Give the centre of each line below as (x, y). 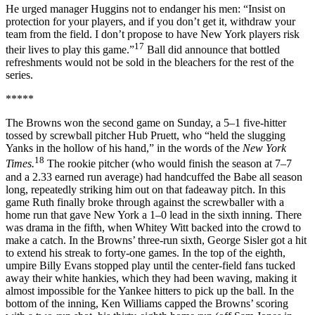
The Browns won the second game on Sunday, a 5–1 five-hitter (146, 123)
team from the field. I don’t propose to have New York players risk (153, 34)
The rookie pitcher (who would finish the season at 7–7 (168, 164)
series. (19, 75)
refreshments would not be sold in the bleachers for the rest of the (150, 63)
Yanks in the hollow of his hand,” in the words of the (124, 148)
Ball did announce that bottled (212, 50)
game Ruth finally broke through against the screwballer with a (145, 202)
